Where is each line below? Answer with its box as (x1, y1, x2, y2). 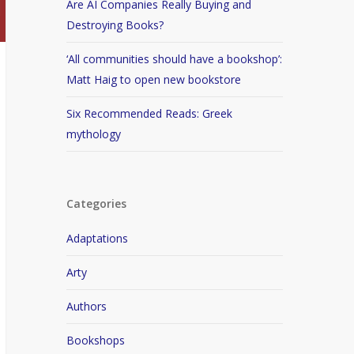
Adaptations (66, 231, 129, 246)
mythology (66, 126, 122, 141)
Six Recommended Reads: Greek (66, 106, 233, 121)
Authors (66, 299, 107, 314)
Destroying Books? (66, 17, 164, 32)
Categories (66, 196, 127, 211)
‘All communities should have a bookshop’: (66, 51, 283, 66)
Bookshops (66, 333, 126, 348)
